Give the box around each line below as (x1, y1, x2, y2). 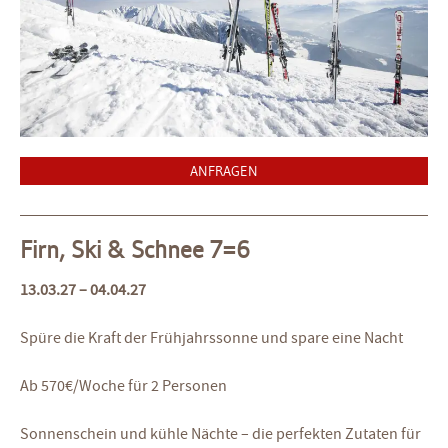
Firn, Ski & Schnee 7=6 (20, 235, 250, 264)
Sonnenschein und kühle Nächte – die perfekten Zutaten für (20, 424, 421, 444)
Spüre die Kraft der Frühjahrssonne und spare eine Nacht (20, 328, 403, 348)
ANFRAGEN (190, 162, 258, 180)
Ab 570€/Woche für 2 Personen (20, 376, 227, 396)
